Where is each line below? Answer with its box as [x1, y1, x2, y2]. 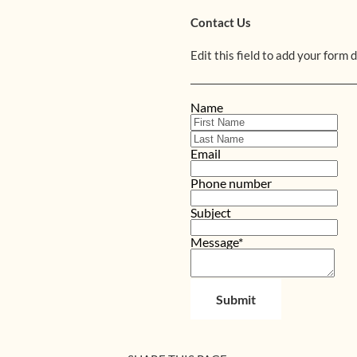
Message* [190, 234, 243, 249]
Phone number [190, 175, 272, 190]
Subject [190, 205, 231, 220]
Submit [216, 292, 256, 307]
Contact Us [190, 15, 251, 29]
